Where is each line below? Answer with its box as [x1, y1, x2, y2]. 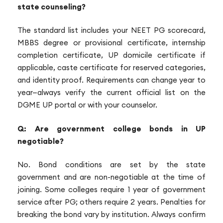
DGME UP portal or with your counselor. [17, 100, 157, 110]
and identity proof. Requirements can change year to [17, 75, 206, 85]
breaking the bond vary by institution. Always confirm [17, 210, 206, 220]
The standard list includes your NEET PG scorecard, [17, 25, 206, 35]
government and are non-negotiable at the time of [17, 172, 206, 182]
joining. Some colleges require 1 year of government [17, 185, 206, 195]
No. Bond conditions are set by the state [17, 160, 206, 170]
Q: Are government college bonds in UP [17, 123, 206, 133]
